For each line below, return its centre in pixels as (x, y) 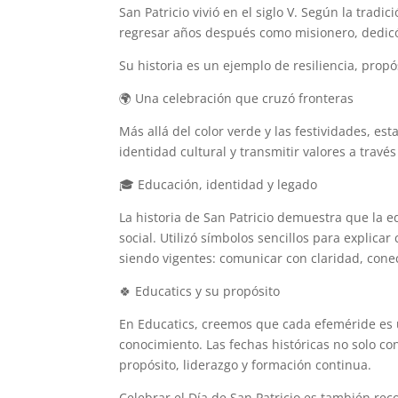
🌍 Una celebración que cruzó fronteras (237, 98)
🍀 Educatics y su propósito (200, 291)
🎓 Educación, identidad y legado (219, 184)
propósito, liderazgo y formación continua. (246, 365)
